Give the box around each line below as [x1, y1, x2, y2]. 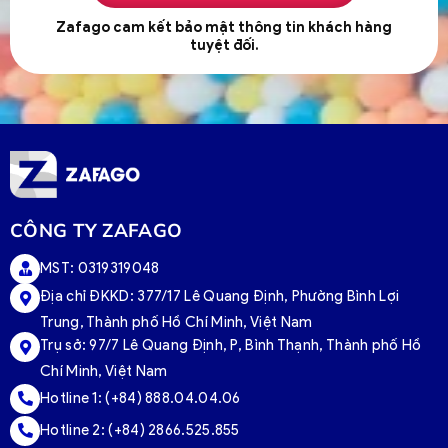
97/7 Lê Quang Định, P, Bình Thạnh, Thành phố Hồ [89, 336, 422, 355]
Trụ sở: [40, 336, 90, 355]
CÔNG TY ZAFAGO [10, 218, 188, 243]
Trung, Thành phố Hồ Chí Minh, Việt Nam [40, 313, 313, 332]
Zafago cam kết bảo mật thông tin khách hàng [56, 18, 392, 37]
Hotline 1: [40, 389, 106, 408]
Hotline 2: [40, 421, 109, 440]
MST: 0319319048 [40, 259, 160, 278]
